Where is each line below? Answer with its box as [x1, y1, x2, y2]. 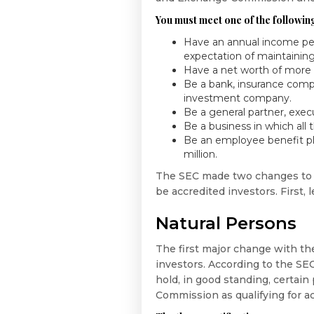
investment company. [184, 92, 292, 105]
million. [184, 148, 217, 161]
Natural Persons [156, 213, 296, 234]
